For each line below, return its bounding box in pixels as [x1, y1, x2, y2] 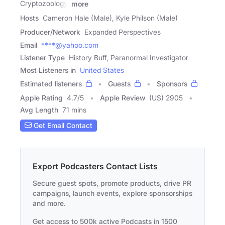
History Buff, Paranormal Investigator [69, 53, 188, 62]
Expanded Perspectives [84, 27, 161, 36]
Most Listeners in [20, 65, 76, 74]
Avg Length [20, 105, 58, 114]
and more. [33, 198, 66, 207]
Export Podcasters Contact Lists [33, 161, 158, 171]
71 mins [62, 105, 86, 114]
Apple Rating [20, 93, 63, 102]
